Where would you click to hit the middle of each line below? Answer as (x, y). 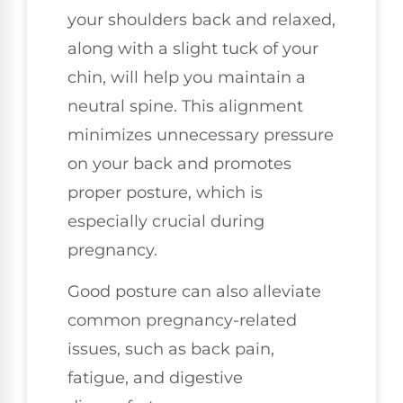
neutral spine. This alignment (185, 107)
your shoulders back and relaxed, (201, 20)
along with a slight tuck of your (193, 49)
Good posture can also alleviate (194, 292)
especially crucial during (166, 222)
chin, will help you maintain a (187, 78)
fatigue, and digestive (155, 378)
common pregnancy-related (182, 321)
